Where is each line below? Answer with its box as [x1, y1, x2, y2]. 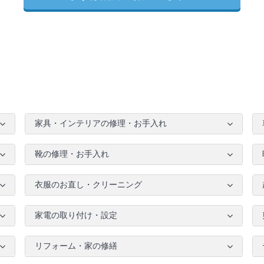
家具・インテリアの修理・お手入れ [35, 119, 167, 128]
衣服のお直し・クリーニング [35, 180, 142, 189]
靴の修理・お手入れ [35, 150, 109, 159]
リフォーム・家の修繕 [35, 242, 117, 250]
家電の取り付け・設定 [35, 211, 117, 220]
